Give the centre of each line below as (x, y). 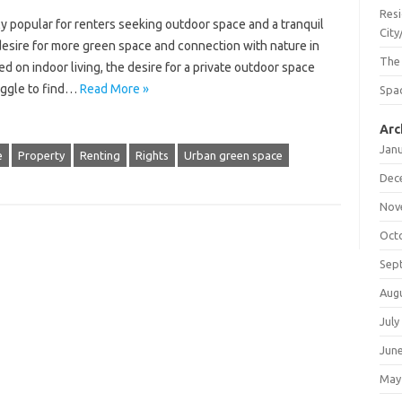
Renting (100, 155)
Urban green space (233, 155)
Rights (152, 155)
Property (41, 155)
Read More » (114, 89)
